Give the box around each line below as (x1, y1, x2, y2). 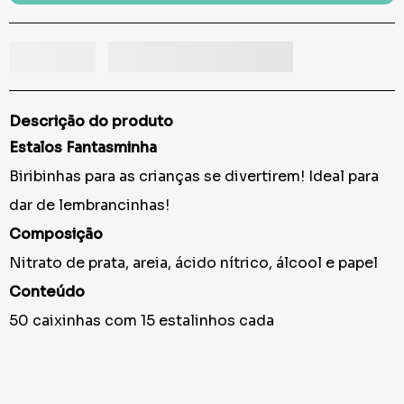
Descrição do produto (9, 112, 173, 132)
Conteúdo (9, 282, 85, 302)
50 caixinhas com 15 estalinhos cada (9, 311, 274, 331)
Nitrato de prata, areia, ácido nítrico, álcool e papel (9, 253, 378, 273)
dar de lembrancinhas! (9, 196, 170, 216)
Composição (9, 225, 103, 244)
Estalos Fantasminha (9, 138, 161, 158)
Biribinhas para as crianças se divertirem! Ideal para (9, 167, 379, 187)
